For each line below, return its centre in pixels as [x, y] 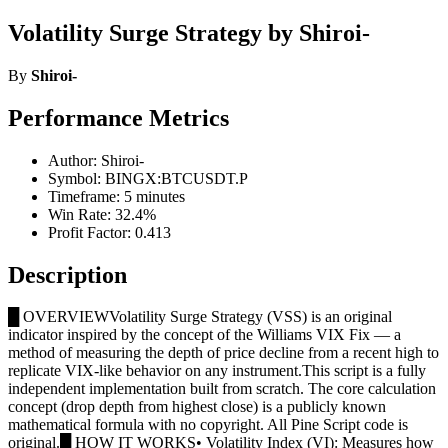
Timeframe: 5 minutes [116, 196]
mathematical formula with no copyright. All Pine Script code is [208, 425]
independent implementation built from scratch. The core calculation [222, 389]
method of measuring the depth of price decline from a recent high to [223, 353]
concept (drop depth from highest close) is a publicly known [197, 407]
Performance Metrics [118, 117]
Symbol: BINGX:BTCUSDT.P [148, 178]
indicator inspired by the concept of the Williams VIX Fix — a [204, 335]
